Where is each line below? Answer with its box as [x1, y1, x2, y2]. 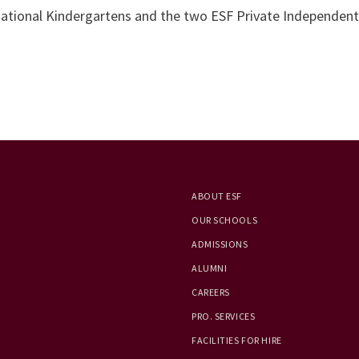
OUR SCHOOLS [192, 214, 258, 226]
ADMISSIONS [192, 238, 248, 250]
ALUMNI [192, 262, 228, 274]
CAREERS [192, 286, 230, 298]
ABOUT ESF [192, 190, 243, 202]
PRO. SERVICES [192, 310, 256, 322]
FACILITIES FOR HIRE [192, 334, 282, 346]
